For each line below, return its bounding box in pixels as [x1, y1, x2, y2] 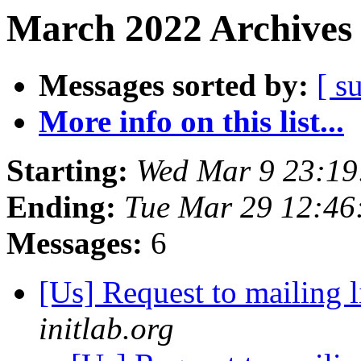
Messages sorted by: [39, 68, 309, 103]
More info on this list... [39, 104, 344, 139]
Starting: [6, 153, 128, 189]
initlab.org [39, 311, 174, 346]
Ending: [6, 189, 116, 225]
